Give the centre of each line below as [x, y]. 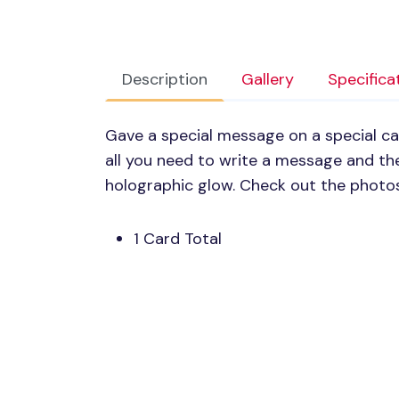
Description [165, 80]
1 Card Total [178, 239]
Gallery [268, 80]
